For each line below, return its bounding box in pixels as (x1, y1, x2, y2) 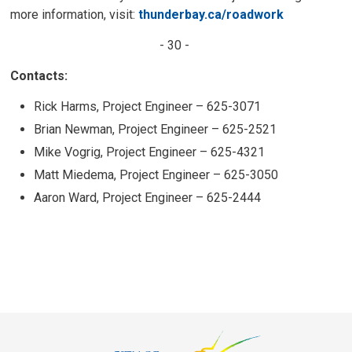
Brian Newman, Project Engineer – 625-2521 (34, 122, 277, 137)
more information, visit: (10, 7, 139, 22)
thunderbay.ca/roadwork (138, 7, 284, 22)
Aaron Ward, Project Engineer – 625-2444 (34, 190, 262, 205)
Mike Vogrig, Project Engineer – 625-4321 (34, 145, 266, 159)
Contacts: (10, 68, 84, 83)
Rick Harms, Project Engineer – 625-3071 (34, 99, 262, 114)
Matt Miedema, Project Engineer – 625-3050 (34, 167, 279, 182)
